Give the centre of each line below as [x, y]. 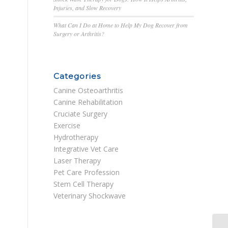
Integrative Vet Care [86, 149]
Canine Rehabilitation [88, 102]
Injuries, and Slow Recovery [88, 7]
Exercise [67, 125]
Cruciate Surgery [81, 113]
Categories [77, 76]
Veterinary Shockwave [90, 195]
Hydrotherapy [76, 137]
